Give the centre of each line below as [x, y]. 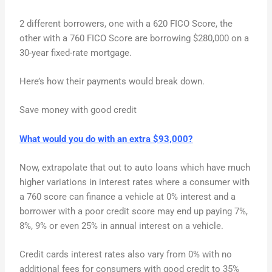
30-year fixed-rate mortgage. [76, 53]
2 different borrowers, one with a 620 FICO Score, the [126, 23]
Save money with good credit [78, 110]
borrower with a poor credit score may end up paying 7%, [134, 212]
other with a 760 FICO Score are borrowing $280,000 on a [134, 38]
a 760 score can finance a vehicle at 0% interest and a [128, 197]
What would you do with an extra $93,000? [106, 139]
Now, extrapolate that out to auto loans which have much [135, 168]
